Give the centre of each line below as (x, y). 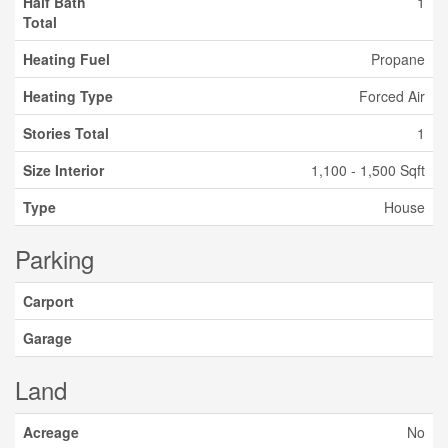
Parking (54, 258)
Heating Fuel (66, 59)
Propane (398, 59)
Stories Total (66, 133)
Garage (47, 338)
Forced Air (392, 96)
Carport (48, 301)
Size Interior (63, 170)
